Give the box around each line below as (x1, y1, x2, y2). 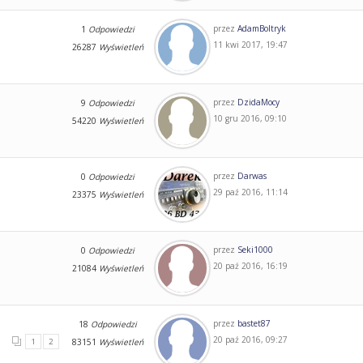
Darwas (237, 169, 267, 181)
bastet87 (237, 317, 271, 329)
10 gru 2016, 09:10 (212, 112, 287, 124)
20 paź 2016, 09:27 (212, 333, 288, 345)
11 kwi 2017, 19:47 (212, 38, 288, 50)
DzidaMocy (237, 96, 280, 108)
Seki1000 (237, 243, 273, 255)
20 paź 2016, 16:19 (212, 259, 288, 271)
